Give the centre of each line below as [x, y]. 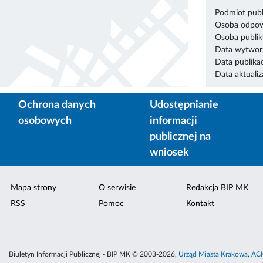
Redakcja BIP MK [217, 188]
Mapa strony [34, 188]
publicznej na [180, 136]
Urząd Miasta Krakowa [213, 254]
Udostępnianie [184, 105]
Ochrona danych [57, 105]
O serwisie [117, 188]
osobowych [45, 121]
